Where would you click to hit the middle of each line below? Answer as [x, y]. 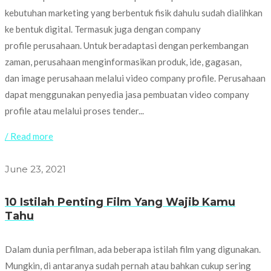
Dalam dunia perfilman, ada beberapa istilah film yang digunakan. [133, 249]
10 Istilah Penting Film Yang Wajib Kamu [120, 202]
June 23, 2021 [35, 169]
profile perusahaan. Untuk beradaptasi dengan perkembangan [127, 45]
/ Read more [29, 136]
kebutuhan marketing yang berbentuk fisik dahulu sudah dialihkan [134, 12]
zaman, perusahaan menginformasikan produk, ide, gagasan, [123, 61]
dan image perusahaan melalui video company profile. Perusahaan [135, 78]
